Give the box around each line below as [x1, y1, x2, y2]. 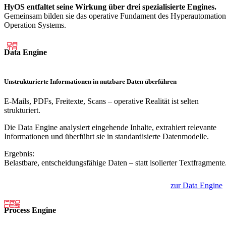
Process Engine [4, 205, 56, 214]
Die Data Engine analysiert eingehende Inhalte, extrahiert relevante [4, 123, 216, 132]
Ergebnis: [4, 149, 34, 158]
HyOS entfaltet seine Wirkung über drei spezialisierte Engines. [4, 3, 216, 12]
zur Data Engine [171, 181, 222, 190]
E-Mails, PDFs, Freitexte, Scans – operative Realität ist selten [4, 97, 199, 106]
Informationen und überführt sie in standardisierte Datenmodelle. [4, 132, 209, 141]
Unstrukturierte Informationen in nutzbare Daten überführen [4, 78, 177, 86]
